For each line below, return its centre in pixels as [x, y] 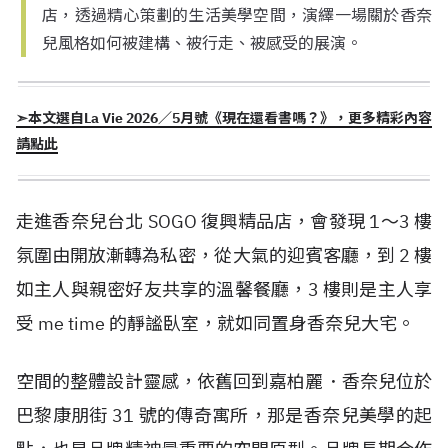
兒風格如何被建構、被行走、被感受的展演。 [202, 42]
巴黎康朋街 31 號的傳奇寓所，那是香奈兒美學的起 [224, 415]
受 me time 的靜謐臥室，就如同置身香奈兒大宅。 [215, 323]
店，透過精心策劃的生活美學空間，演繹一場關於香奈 [237, 14]
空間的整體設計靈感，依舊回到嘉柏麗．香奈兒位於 [224, 381]
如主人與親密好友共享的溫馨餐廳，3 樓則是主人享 [224, 289]
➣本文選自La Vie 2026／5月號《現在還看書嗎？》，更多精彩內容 [224, 117]
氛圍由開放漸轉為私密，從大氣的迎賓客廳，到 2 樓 [224, 255]
